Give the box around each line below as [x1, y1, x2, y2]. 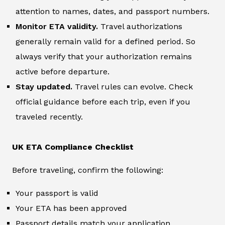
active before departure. [16, 66, 109, 76]
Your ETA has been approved [16, 203, 127, 213]
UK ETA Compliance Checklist [12, 142, 134, 152]
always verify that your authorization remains [16, 51, 192, 61]
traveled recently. [16, 111, 83, 122]
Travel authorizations [98, 21, 182, 31]
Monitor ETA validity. [16, 21, 98, 31]
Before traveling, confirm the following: [12, 165, 163, 175]
